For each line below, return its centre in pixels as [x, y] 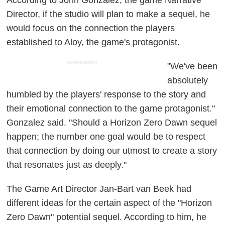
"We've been [193, 66]
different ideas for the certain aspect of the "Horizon [109, 203]
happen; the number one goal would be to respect [106, 136]
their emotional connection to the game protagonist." [111, 108]
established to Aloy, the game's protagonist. [93, 42]
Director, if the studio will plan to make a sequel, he [108, 14]
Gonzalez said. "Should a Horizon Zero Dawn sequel [112, 122]
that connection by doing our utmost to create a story [112, 150]
